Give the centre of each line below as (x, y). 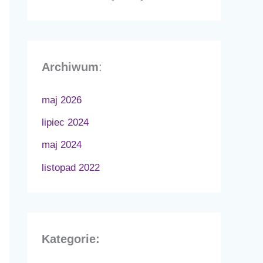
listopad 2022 (71, 167)
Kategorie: (71, 239)
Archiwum (70, 67)
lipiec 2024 (65, 123)
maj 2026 (62, 100)
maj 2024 (62, 145)
